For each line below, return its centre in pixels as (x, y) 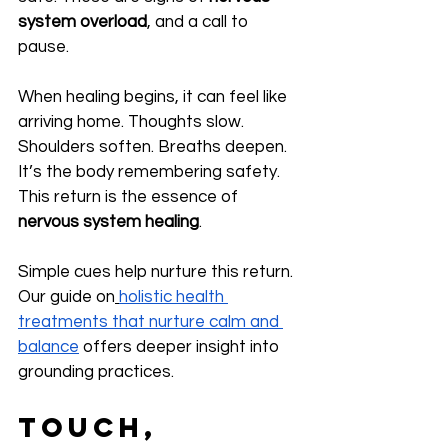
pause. (43, 47)
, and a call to (199, 22)
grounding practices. (96, 372)
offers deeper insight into (181, 347)
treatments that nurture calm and (150, 322)
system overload (82, 22)
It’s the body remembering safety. (151, 172)
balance (48, 347)
